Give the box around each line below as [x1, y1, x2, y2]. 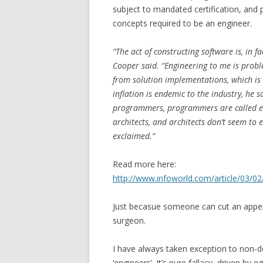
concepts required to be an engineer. [113, 18, 252, 29]
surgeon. [113, 215, 146, 227]
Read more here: [113, 159, 176, 170]
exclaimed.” [113, 130, 155, 142]
